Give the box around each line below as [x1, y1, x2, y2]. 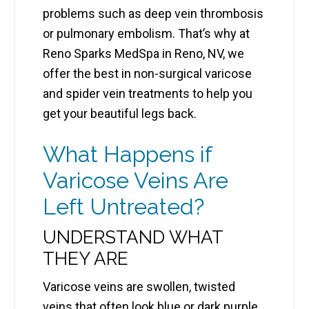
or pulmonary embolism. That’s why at [43, 26, 250, 41]
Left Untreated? [43, 194, 205, 220]
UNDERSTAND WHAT [43, 227, 223, 248]
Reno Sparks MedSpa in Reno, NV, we [43, 46, 245, 61]
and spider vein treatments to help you [43, 86, 253, 101]
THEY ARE [43, 248, 129, 270]
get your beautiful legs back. [43, 106, 197, 121]
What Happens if [43, 141, 212, 168]
